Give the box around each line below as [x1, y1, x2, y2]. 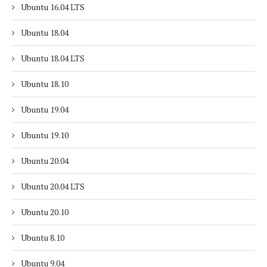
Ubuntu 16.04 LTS [21, 1, 85, 13]
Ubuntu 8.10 [21, 232, 64, 243]
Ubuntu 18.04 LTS [21, 52, 85, 64]
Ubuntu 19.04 [21, 104, 69, 115]
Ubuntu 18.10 [21, 78, 69, 89]
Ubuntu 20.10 [21, 206, 69, 218]
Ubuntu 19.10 [21, 129, 69, 141]
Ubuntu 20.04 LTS [21, 181, 85, 192]
